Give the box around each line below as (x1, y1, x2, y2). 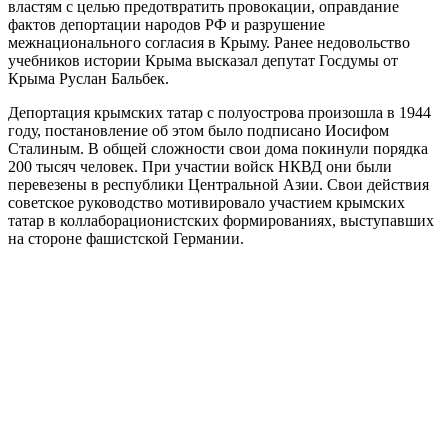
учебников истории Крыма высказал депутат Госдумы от (8, 51, 398, 69)
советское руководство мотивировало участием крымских (8, 193, 405, 211)
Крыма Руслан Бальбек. (8, 69, 169, 87)
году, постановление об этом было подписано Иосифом (8, 121, 389, 139)
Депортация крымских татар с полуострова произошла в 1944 (8, 103, 431, 121)
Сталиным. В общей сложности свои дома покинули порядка (8, 139, 428, 157)
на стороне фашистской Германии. (8, 229, 244, 247)
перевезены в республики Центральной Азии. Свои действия (8, 175, 429, 193)
